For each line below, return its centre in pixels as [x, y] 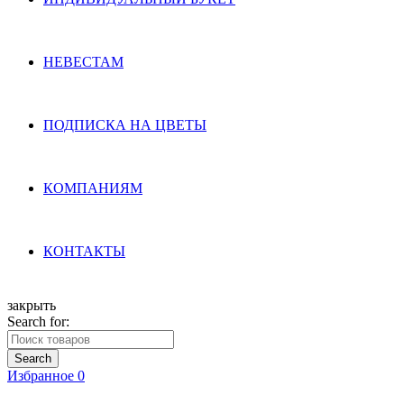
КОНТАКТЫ [84, 251]
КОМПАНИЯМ [93, 188]
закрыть [32, 305]
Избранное [42, 376]
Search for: [38, 321]
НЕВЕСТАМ [83, 62]
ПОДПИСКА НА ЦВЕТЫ [125, 125]
